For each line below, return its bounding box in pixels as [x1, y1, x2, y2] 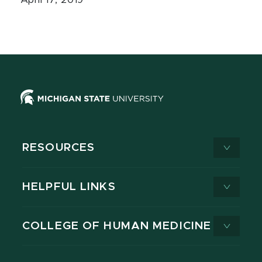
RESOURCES [22, 142, 95, 154]
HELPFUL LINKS [22, 181, 116, 193]
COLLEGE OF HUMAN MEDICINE [22, 220, 212, 232]
